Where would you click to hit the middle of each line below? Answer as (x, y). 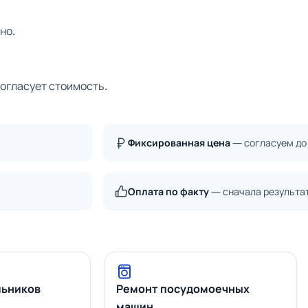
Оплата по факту (168, 192)
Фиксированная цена (179, 143)
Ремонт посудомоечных (183, 289)
